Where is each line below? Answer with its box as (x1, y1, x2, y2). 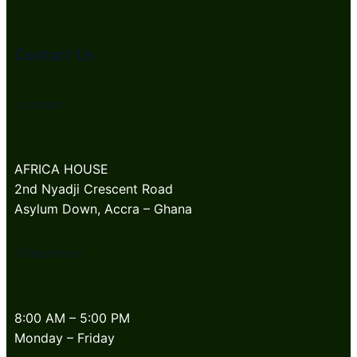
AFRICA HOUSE (14, 160, 108, 177)
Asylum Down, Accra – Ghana (14, 200, 192, 217)
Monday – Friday (14, 329, 115, 346)
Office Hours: (14, 245, 85, 261)
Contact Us (14, 47, 95, 64)
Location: (14, 96, 65, 112)
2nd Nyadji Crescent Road (14, 180, 173, 197)
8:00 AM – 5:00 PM (14, 309, 130, 326)
